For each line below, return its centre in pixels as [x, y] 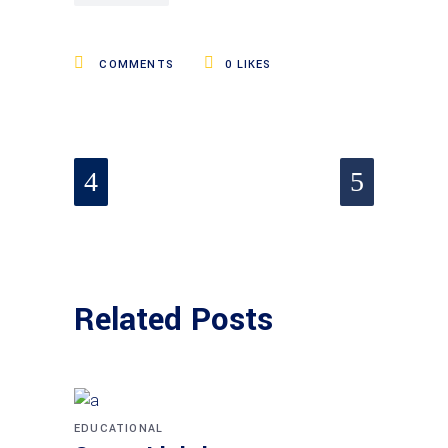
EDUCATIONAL [119, 428]
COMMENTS [135, 64]
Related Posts [173, 319]
